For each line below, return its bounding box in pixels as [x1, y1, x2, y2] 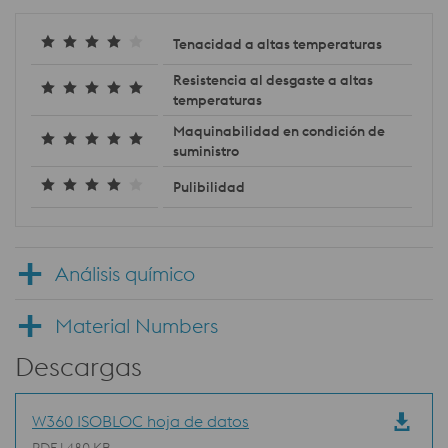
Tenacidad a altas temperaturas [173, 35, 382, 54]
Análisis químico [55, 261, 195, 287]
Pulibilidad [173, 178, 245, 197]
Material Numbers [55, 313, 218, 339]
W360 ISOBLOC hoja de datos [32, 411, 249, 432]
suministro [173, 142, 239, 161]
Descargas [15, 350, 142, 384]
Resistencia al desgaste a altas [173, 71, 373, 90]
